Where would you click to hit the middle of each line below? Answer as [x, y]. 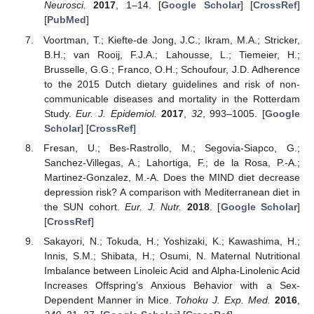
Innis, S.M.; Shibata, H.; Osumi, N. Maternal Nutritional [172, 255]
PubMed [66, 20]
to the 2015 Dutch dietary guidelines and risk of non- [172, 84]
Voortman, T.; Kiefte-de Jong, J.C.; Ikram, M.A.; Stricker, [172, 40]
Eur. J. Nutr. [153, 206]
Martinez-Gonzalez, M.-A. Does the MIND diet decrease [172, 177]
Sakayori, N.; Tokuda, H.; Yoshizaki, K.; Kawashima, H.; [172, 241]
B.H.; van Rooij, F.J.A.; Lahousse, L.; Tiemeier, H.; [172, 54]
